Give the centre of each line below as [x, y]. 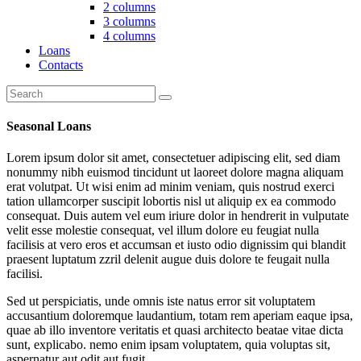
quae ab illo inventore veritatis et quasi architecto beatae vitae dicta [175, 330]
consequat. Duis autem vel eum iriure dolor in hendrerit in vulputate [178, 216]
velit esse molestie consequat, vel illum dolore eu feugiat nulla [163, 230]
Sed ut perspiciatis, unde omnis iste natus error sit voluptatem [161, 301]
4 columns [129, 35]
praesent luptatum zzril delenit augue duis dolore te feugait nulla [168, 259]
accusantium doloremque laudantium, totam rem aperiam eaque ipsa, [180, 316]
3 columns [129, 21]
